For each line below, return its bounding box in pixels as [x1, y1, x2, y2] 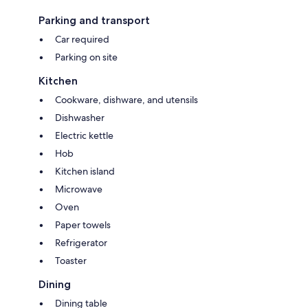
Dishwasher [55, 111, 104, 124]
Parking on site [55, 51, 118, 63]
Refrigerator [55, 236, 107, 249]
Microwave [55, 183, 102, 195]
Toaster [55, 254, 87, 267]
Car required [55, 33, 109, 45]
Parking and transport [38, 14, 150, 27]
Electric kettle [55, 129, 113, 142]
